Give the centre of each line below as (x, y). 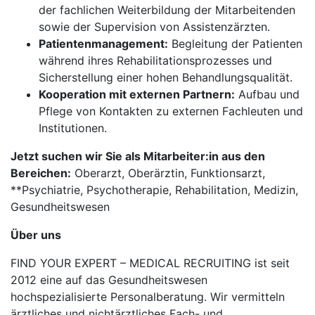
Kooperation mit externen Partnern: (137, 94)
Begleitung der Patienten (235, 44)
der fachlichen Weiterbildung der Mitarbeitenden (167, 10)
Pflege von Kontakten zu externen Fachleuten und (171, 111)
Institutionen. (73, 128)
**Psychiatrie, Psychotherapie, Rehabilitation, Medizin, (154, 190)
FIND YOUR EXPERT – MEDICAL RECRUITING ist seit (150, 263)
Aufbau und (267, 94)
